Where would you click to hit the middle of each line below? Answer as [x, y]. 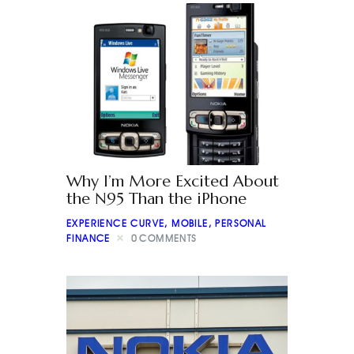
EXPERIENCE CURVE [116, 223]
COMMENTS [168, 238]
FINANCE [88, 238]
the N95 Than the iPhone [156, 199]
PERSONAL [241, 223]
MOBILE [190, 223]
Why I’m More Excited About [173, 182]
